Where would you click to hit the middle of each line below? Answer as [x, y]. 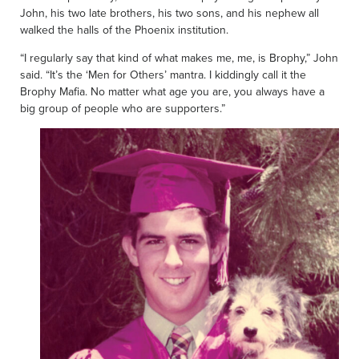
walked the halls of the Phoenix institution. [124, 29]
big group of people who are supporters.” [123, 108]
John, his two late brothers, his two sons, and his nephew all [169, 12]
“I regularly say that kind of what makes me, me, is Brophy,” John [179, 57]
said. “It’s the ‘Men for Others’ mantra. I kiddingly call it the [163, 74]
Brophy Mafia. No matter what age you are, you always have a [172, 91]
